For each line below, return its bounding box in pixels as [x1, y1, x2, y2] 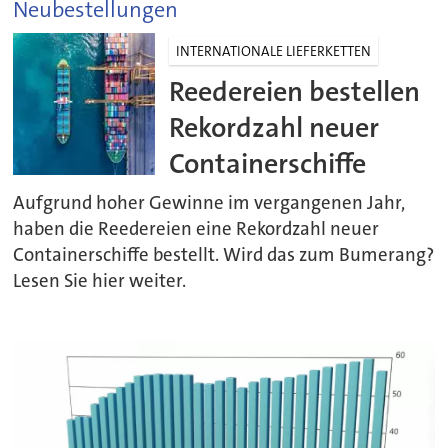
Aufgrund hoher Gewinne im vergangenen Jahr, [13, 190, 406, 215]
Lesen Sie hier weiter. [13, 268, 187, 293]
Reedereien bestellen [169, 72, 421, 110]
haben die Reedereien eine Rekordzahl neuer [13, 216, 380, 241]
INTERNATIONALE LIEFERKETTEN [176, 41, 372, 60]
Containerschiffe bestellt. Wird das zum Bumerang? [13, 242, 435, 267]
